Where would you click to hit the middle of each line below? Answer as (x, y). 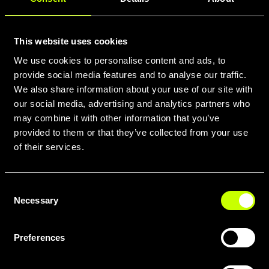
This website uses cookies (71, 41)
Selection (23, 202)
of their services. (49, 147)
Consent (21, 188)
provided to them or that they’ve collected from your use (131, 132)
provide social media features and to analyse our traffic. (130, 74)
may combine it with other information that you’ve (117, 118)
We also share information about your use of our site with (133, 89)
